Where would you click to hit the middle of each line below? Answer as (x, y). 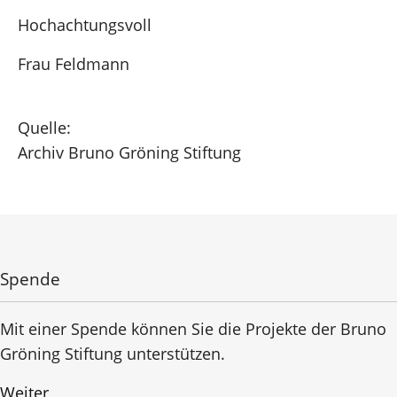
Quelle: (44, 127)
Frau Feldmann (74, 63)
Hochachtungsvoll (85, 24)
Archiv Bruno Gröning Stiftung (129, 152)
